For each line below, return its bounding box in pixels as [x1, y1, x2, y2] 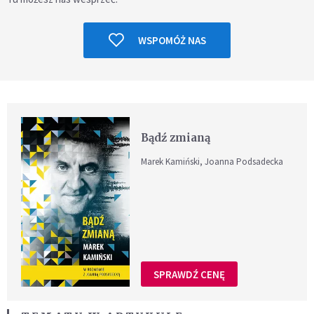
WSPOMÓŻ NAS [137, 33, 206, 47]
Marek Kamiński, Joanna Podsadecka [141, 155, 284, 168]
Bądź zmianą [141, 130, 211, 144]
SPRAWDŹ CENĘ [153, 267, 226, 281]
